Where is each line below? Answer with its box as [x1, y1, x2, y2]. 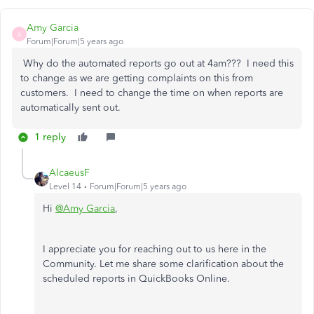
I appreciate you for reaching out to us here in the [43, 243, 266, 256]
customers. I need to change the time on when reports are [20, 87, 283, 100]
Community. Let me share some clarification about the [43, 258, 284, 271]
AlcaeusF [49, 167, 90, 179]
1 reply [34, 131, 66, 144]
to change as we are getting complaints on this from [20, 72, 253, 85]
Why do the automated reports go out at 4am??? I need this [20, 57, 294, 70]
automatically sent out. [20, 102, 121, 114]
